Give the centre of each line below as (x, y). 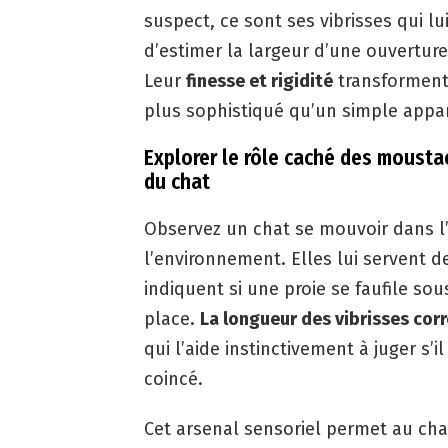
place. (172, 319)
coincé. (173, 379)
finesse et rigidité (259, 81)
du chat (177, 182)
